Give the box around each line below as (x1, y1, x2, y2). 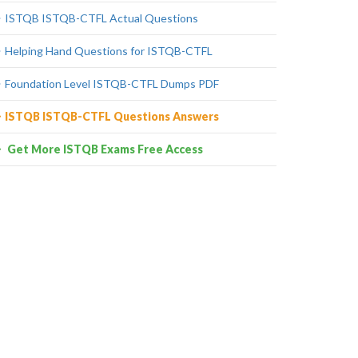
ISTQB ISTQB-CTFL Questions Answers (5, 109, 219, 123)
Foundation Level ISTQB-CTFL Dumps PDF (5, 77, 219, 90)
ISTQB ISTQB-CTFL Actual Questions (5, 11, 198, 25)
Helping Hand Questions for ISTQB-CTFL (5, 44, 213, 58)
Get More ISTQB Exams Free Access (5, 142, 203, 156)
